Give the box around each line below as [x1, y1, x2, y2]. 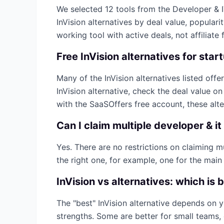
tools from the [113, 4, 172, 14]
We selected [56, 4, 105, 14]
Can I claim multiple [56, 119, 154, 131]
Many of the [56, 73, 104, 83]
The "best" [56, 198, 98, 208]
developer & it [154, 119, 221, 131]
